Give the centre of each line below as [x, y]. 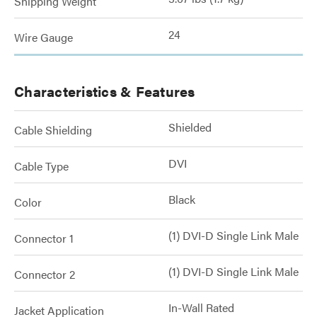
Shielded [190, 127]
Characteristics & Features [105, 91]
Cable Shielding [53, 130]
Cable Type [41, 166]
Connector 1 [44, 238]
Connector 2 [45, 274]
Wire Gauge [44, 37]
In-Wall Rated [201, 307]
